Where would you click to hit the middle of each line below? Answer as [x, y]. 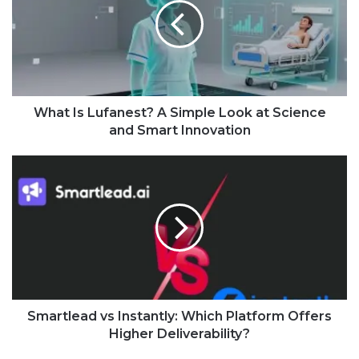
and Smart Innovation [179, 131]
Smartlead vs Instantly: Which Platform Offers [179, 317]
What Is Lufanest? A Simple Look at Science [179, 113]
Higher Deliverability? [179, 334]
